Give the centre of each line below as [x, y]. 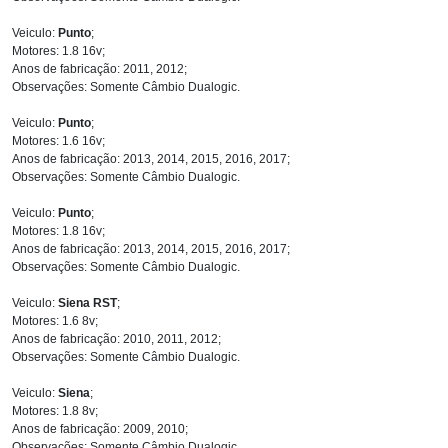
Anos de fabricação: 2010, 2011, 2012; [116, 338]
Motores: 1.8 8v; [55, 410]
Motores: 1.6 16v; [58, 140]
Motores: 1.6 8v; [55, 320]
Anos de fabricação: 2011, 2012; [99, 68]
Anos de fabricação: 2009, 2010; [100, 428]
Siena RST [87, 302]
